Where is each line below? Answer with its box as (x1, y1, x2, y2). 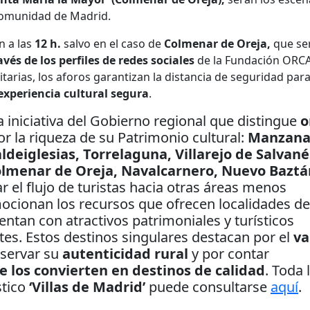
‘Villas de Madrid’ (29, 277, 149, 297)
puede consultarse (149, 277, 271, 297)
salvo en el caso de (64, 36, 164, 52)
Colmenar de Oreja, (164, 36, 271, 52)
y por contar (192, 244, 269, 264)
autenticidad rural (62, 244, 192, 264)
